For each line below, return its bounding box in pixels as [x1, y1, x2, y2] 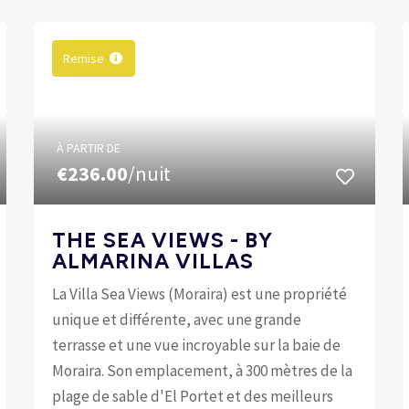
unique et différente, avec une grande [52, 309, 302, 330]
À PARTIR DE [57, 139, 121, 156]
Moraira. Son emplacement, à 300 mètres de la [52, 360, 353, 381]
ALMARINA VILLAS [52, 247, 255, 274]
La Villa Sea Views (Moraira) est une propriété [52, 283, 348, 304]
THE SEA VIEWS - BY [52, 226, 274, 253]
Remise [63, 49, 105, 67]
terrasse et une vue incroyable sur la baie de [52, 334, 341, 355]
